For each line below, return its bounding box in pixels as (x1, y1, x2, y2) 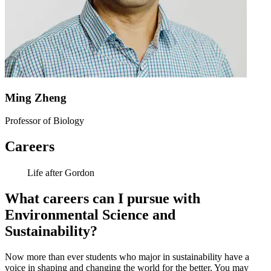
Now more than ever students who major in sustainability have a (5, 252, 249, 262)
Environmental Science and (5, 207, 175, 223)
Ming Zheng (5, 91, 67, 104)
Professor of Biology (5, 116, 84, 126)
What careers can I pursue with (5, 191, 200, 207)
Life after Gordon (27, 168, 94, 178)
